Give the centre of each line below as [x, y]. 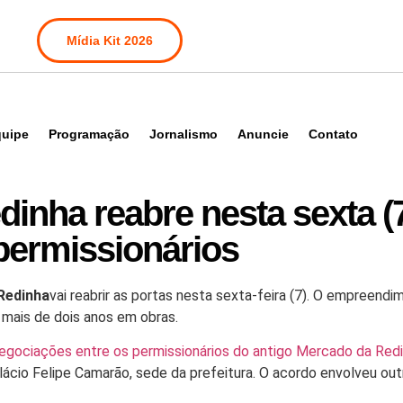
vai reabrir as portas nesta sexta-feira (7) [178, 296]
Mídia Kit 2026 [110, 40]
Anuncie [263, 134]
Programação [89, 134]
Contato [333, 134]
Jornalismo [184, 134]
